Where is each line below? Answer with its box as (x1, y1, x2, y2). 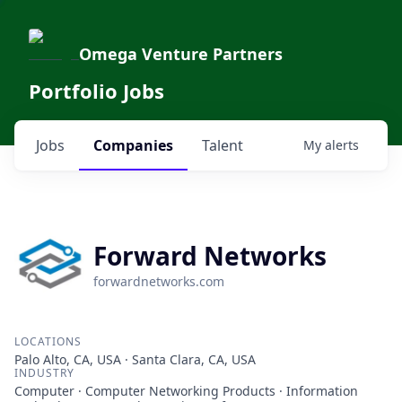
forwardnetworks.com (93, 273, 224, 290)
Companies (93, 135, 173, 155)
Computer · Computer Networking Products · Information (14, 382, 358, 399)
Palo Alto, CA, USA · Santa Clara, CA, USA (14, 351, 256, 368)
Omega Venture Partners (79, 43, 283, 65)
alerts (325, 136, 359, 153)
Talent (202, 135, 243, 155)
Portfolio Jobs (29, 77, 164, 104)
